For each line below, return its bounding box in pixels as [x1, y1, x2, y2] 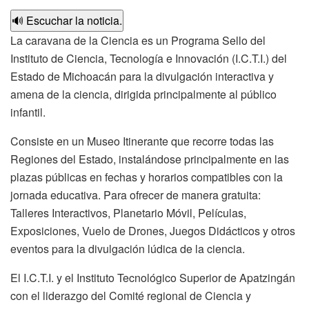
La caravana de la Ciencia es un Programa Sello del [10, 32, 266, 48]
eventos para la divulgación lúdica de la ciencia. [10, 240, 245, 257]
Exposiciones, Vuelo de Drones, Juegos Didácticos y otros [10, 222, 295, 239]
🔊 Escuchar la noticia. [12, 12, 122, 28]
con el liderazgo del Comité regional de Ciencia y [10, 287, 251, 303]
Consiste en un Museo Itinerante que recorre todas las [10, 132, 274, 149]
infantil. [10, 103, 46, 120]
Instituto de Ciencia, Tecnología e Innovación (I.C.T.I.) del [10, 50, 287, 66]
